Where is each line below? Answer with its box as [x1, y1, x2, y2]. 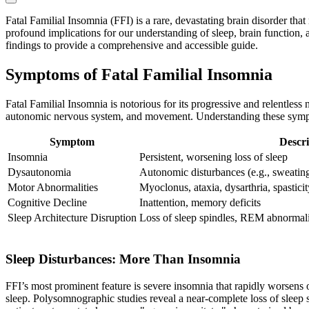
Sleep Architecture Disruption [8, 212, 137, 224]
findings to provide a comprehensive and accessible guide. [6, 39, 258, 52]
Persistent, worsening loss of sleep [139, 151, 288, 163]
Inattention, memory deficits [139, 197, 261, 209]
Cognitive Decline [8, 197, 87, 209]
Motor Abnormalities [8, 181, 98, 194]
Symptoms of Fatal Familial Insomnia [6, 66, 272, 84]
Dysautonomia [8, 166, 71, 179]
